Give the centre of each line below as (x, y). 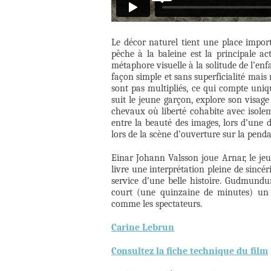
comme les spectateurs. (157, 204)
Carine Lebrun (143, 228)
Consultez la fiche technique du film (190, 251)
